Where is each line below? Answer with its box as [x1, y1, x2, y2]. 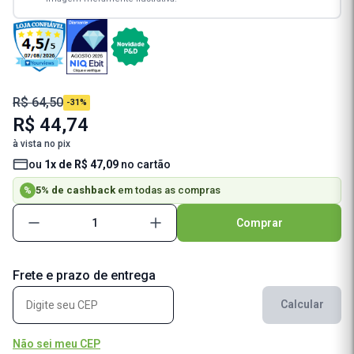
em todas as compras [115, 183, 220, 196]
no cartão [119, 157, 171, 171]
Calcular [280, 298, 324, 311]
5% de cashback [36, 183, 115, 196]
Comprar [235, 216, 283, 229]
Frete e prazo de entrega [13, 267, 156, 283]
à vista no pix [13, 137, 70, 149]
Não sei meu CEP [13, 337, 100, 350]
